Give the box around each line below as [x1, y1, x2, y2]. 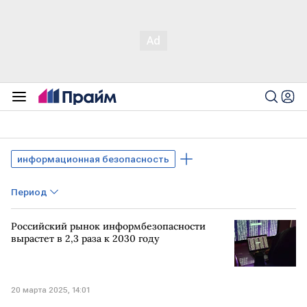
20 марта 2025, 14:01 [11, 284, 90, 295]
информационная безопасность [17, 153, 169, 164]
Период [11, 186, 47, 197]
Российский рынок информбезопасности [11, 220, 206, 232]
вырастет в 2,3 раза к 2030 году [11, 232, 160, 245]
